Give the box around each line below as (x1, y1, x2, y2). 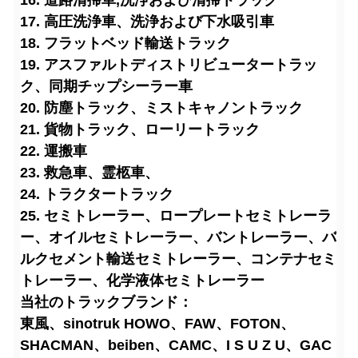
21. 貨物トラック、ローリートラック (20, 121, 260, 137)
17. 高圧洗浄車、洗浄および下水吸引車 (20, 14, 274, 30)
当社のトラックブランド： (20, 294, 193, 310)
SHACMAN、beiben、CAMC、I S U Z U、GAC (20, 337, 332, 353)
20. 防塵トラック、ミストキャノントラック (20, 100, 303, 116)
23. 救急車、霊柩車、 (20, 165, 159, 181)
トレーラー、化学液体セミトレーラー (20, 272, 265, 288)
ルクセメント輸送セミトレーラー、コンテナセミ (20, 251, 336, 267)
